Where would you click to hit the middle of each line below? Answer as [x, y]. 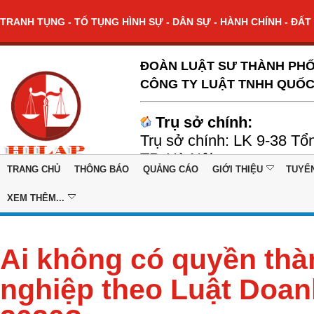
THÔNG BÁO [102, 169]
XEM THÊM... [36, 198]
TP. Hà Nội [177, 158]
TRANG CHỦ [34, 169]
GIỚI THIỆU [238, 169]
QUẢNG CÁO [171, 169]
